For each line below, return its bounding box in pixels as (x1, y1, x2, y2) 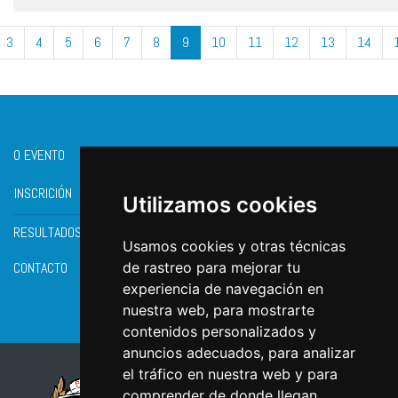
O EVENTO (13, 146, 65, 164)
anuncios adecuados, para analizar (122, 344, 355, 362)
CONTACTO (13, 259, 68, 277)
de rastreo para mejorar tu (122, 259, 300, 276)
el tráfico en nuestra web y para (122, 365, 338, 383)
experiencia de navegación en (122, 280, 323, 298)
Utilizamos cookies (122, 192, 317, 218)
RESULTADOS (13, 223, 82, 242)
